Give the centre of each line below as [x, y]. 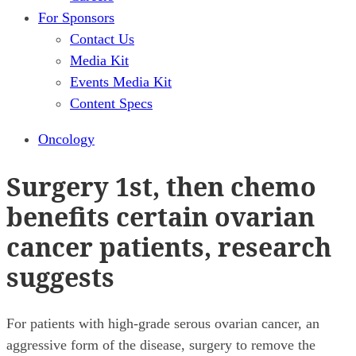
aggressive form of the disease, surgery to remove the [161, 345]
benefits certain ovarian [161, 216]
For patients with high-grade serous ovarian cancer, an [163, 324]
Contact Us [102, 39]
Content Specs [111, 103]
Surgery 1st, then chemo [161, 186]
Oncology [66, 139]
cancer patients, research [169, 246]
